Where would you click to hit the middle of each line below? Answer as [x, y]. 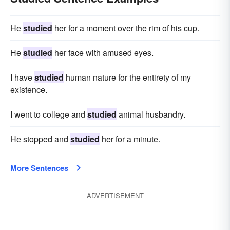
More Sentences [39, 168]
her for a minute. [130, 139]
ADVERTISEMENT [115, 195]
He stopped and [40, 139]
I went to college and [49, 114]
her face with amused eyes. [103, 53]
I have [22, 77]
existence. [29, 90]
